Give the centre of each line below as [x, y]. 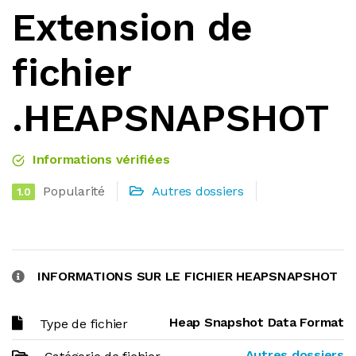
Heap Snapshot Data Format [257, 322]
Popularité [74, 191]
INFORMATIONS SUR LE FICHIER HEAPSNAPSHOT [188, 276]
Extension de [133, 27]
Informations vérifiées [99, 159]
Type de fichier [83, 324]
